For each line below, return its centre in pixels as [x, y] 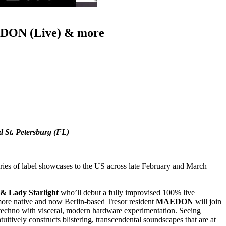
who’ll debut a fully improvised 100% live [127, 193]
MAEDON [175, 202]
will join [207, 202]
